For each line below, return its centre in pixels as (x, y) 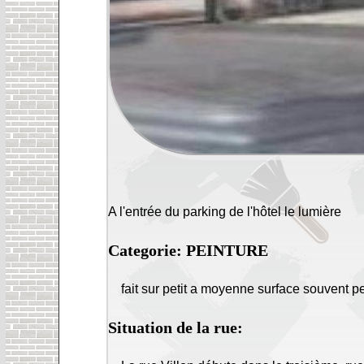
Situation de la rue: (176, 327)
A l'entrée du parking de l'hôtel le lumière (225, 211)
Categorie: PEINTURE (188, 250)
